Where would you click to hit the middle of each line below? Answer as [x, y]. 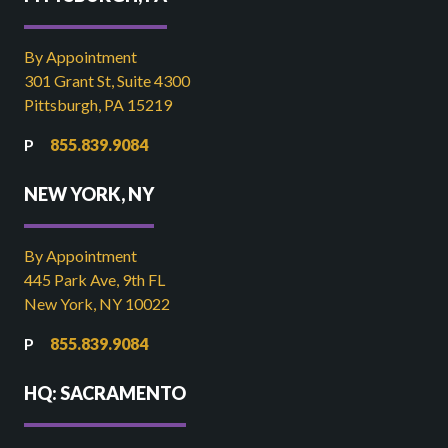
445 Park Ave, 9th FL [94, 279]
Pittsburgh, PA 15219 [98, 104]
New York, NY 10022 [97, 303]
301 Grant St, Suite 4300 [107, 80]
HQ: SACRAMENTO [105, 393]
